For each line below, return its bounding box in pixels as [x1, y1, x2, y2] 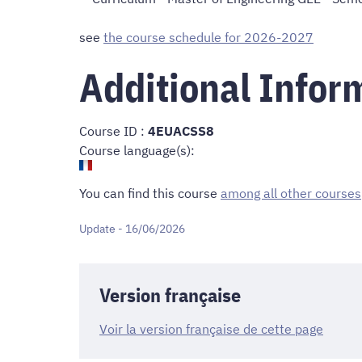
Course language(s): [79, 142, 195, 159]
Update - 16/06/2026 [79, 221, 185, 237]
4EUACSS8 [148, 123, 214, 140]
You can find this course [79, 184, 221, 201]
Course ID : [79, 123, 148, 140]
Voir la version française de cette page [99, 321, 323, 338]
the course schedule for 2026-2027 [103, 28, 314, 45]
